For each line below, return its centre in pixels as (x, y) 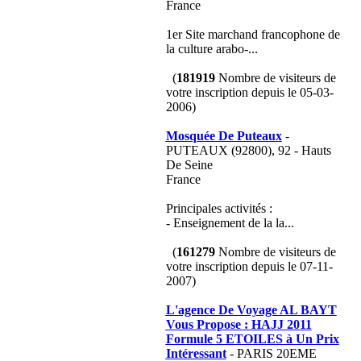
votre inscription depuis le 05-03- (249, 92)
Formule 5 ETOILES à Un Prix (252, 339)
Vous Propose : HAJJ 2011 (239, 324)
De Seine (189, 165)
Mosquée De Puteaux (224, 136)
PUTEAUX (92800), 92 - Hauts (248, 150)
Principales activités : (219, 208)
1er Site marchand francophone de (253, 34)
